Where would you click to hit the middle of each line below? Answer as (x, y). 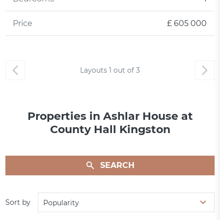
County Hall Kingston (110, 130)
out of (124, 70)
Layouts (95, 70)
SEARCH (117, 165)
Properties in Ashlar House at (110, 116)
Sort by (18, 203)
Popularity (61, 203)
